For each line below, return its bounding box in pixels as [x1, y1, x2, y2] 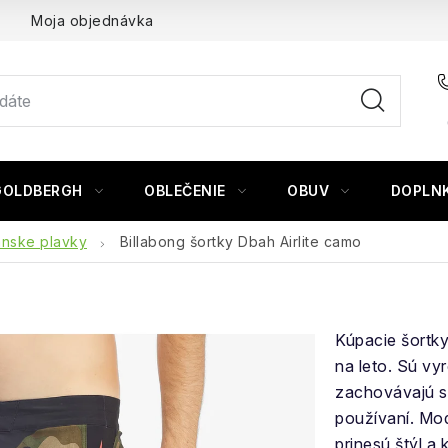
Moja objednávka [31, 12, 154, 29]
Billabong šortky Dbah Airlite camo [119, 232, 362, 250]
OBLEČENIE [144, 182, 226, 199]
